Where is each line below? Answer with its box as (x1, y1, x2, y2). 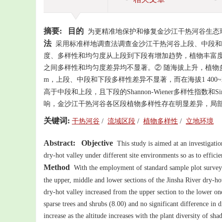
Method (44, 163, 70, 171)
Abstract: (44, 139, 75, 147)
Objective (81, 139, 113, 147)
